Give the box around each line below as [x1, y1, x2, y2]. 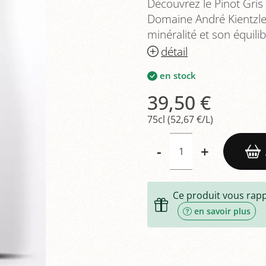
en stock [159, 69, 196, 82]
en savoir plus [194, 205, 251, 217]
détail [161, 43, 188, 59]
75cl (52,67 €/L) [147, 113, 213, 126]
